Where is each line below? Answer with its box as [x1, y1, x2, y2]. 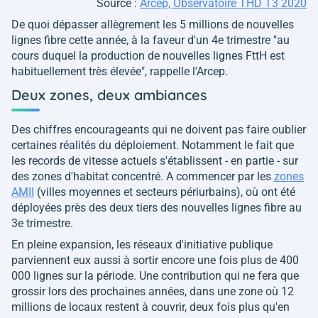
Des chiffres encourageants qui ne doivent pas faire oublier [11, 122, 306, 136]
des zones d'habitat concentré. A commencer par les [11, 169, 274, 183]
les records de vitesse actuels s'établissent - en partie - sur [11, 153, 298, 168]
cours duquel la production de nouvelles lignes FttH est [11, 48, 285, 62]
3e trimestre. [11, 216, 73, 230]
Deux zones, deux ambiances [11, 85, 207, 104]
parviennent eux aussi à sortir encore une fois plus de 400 [11, 253, 299, 267]
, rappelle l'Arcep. [145, 64, 228, 78]
